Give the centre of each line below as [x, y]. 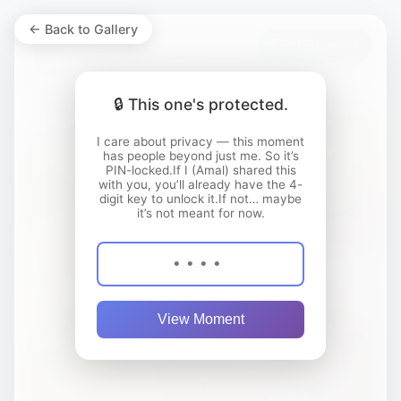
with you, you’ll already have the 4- [200, 184]
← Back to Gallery [83, 29]
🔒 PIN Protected [315, 44]
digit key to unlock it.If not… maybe [200, 199]
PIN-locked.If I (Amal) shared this [200, 170]
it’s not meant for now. [200, 213]
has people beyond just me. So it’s [200, 156]
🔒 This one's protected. [200, 104]
